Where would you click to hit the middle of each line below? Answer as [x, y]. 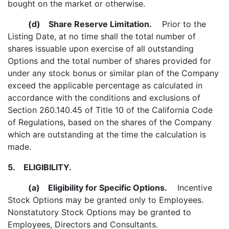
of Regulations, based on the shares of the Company [110, 122]
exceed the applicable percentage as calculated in [105, 85]
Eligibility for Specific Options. [104, 188]
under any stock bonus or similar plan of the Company [113, 73]
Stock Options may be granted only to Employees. [106, 200]
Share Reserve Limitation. [96, 24]
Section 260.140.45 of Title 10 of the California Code [110, 110]
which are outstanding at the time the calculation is [107, 134]
